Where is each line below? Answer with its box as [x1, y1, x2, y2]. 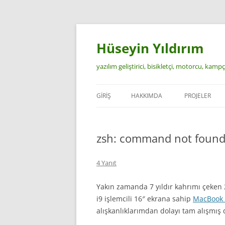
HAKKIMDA [131, 91, 162, 100]
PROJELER [184, 91, 211, 100]
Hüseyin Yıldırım [96, 39, 204, 57]
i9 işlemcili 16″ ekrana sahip [96, 194, 193, 203]
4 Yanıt [96, 158, 117, 167]
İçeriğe [96, 22, 119, 32]
